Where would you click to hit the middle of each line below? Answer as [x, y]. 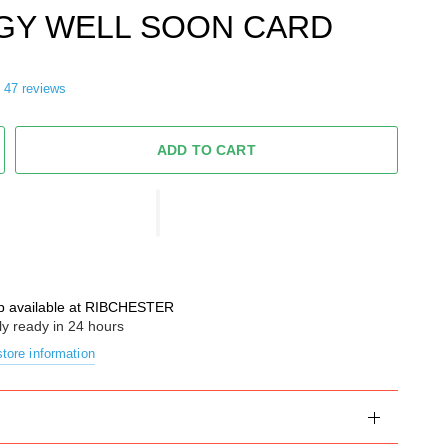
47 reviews [35, 88]
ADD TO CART [206, 150]
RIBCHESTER [130, 307]
